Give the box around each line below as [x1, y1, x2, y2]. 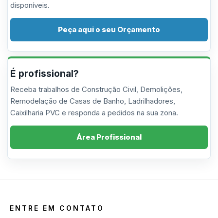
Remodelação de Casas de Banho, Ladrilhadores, [10, 96, 175, 106]
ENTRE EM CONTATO [10, 204, 104, 212]
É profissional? [10, 68, 79, 79]
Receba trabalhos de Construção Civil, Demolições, [10, 85, 182, 94]
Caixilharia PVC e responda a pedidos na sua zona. [10, 108, 178, 117]
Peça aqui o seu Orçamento [58, 25, 160, 34]
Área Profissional [76, 132, 142, 142]
